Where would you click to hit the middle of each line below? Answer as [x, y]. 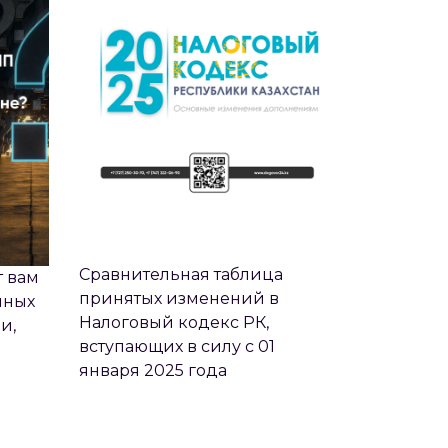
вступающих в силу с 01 [176, 346]
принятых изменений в [178, 298]
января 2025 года [152, 370]
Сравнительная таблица [180, 274]
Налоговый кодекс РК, [173, 322]
